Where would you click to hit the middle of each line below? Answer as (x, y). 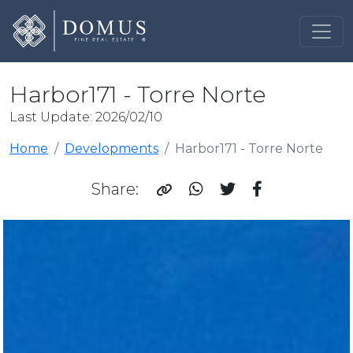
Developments (111, 149)
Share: (117, 190)
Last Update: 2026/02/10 (86, 117)
